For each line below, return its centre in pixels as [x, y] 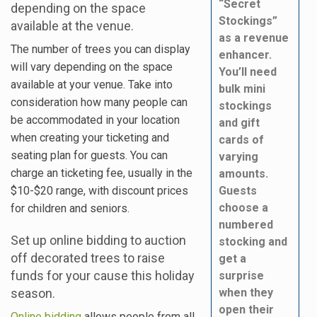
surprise [241, 275]
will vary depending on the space [92, 67]
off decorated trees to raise [88, 258]
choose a [243, 207]
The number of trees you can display [100, 49]
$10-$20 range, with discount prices [99, 190]
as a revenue [253, 38]
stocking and [253, 241]
